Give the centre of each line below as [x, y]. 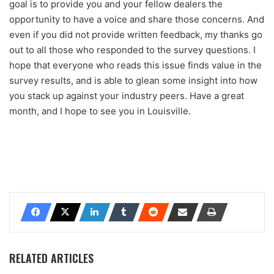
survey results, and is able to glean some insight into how [133, 80]
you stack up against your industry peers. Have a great [127, 95]
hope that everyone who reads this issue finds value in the [135, 65]
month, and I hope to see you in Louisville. [100, 111]
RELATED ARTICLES [51, 258]
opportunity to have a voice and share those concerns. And [137, 19]
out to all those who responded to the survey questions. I [132, 50]
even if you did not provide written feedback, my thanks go [136, 34]
